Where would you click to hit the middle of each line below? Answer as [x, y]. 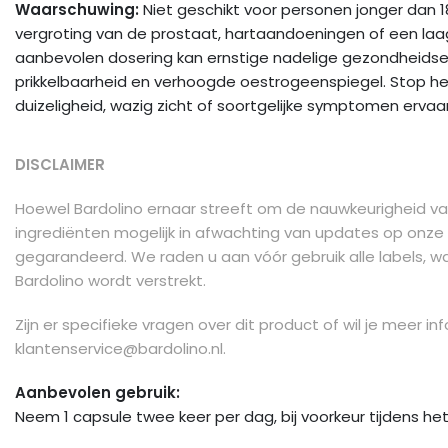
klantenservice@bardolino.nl [119, 349]
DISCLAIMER [60, 165]
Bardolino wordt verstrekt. [110, 281]
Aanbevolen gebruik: [97, 393]
